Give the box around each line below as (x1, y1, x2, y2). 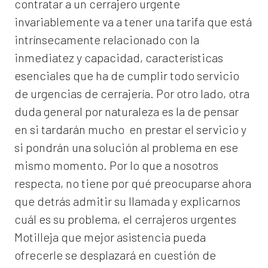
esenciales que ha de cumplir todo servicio (14, 68, 239, 83)
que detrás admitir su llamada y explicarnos (14, 194, 240, 209)
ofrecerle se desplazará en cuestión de (14, 248, 216, 263)
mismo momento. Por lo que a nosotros (14, 158, 218, 173)
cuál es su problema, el (14, 212, 135, 227)
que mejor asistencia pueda (59, 230, 206, 245)
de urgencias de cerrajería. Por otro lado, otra (14, 86, 249, 101)
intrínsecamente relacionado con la (14, 32, 199, 47)
